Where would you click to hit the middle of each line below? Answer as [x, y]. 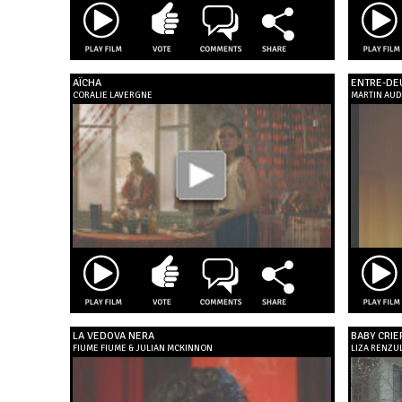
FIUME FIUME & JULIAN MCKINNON [142, 348]
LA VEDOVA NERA [113, 336]
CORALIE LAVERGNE [112, 95]
